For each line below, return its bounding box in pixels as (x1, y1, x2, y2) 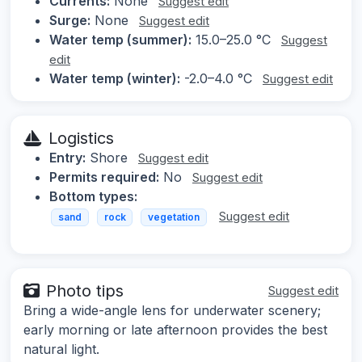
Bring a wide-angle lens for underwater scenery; (23, 302, 321, 319)
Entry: (49, 149, 86, 166)
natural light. (23, 341, 99, 358)
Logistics (48, 128, 114, 148)
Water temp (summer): (49, 31, 192, 48)
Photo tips (46, 281, 124, 301)
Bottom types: (49, 187, 137, 204)
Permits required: (49, 168, 159, 185)
